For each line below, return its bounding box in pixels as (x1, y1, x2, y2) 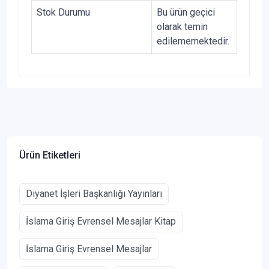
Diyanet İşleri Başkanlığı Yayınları (26, 187, 162, 199)
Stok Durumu (37, 6, 90, 18)
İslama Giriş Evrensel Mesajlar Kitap (26, 215, 176, 227)
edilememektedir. (157, 35, 229, 47)
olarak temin (157, 20, 208, 32)
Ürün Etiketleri (19, 149, 80, 161)
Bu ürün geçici (157, 6, 215, 18)
